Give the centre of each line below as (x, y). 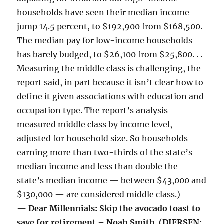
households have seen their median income (103, 13)
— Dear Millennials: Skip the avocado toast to (109, 209)
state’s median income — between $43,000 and (112, 181)
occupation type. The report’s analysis (93, 111)
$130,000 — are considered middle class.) (99, 195)
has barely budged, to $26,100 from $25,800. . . (110, 55)
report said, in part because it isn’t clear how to (110, 83)
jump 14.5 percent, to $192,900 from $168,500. (110, 27)
